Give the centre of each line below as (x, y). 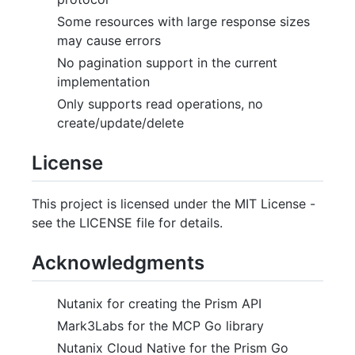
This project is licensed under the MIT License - (174, 203)
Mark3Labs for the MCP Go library (160, 326)
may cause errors (109, 40)
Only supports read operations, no (160, 103)
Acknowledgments (118, 262)
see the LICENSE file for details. (127, 222)
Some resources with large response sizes (183, 21)
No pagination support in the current (167, 62)
